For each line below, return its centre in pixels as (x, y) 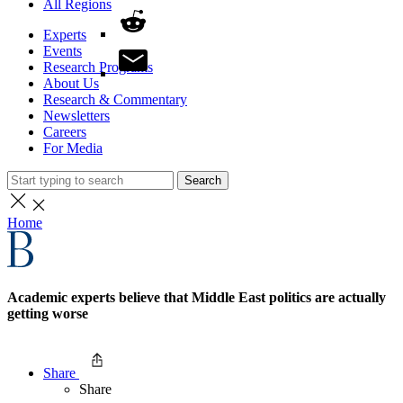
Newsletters (76, 116)
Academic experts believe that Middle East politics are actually (197, 298)
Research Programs (98, 67)
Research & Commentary (115, 99)
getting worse (48, 314)
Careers (65, 132)
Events (63, 51)
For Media (73, 148)
